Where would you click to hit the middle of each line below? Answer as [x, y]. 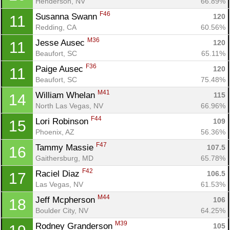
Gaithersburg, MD [64, 158]
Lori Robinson [63, 121]
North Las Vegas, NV [69, 106]
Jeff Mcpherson [66, 200]
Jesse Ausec [61, 43]
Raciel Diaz [59, 174]
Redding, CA [56, 27]
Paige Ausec [61, 69]
